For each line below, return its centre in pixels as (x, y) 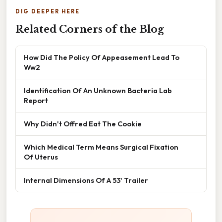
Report (36, 100)
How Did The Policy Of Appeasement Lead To (102, 57)
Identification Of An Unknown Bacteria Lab (98, 90)
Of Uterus (41, 157)
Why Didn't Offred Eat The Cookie (83, 123)
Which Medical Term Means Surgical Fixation (101, 147)
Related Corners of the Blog (90, 29)
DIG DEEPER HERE (48, 11)
